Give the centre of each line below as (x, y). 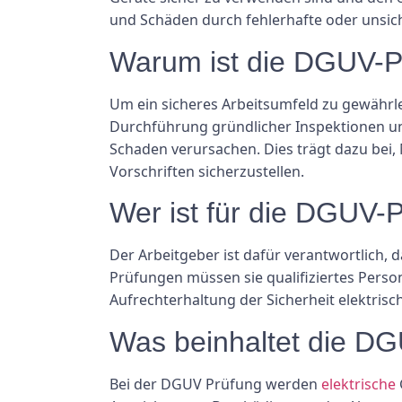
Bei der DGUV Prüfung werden (215, 384)
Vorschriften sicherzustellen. (207, 171)
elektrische (358, 384)
